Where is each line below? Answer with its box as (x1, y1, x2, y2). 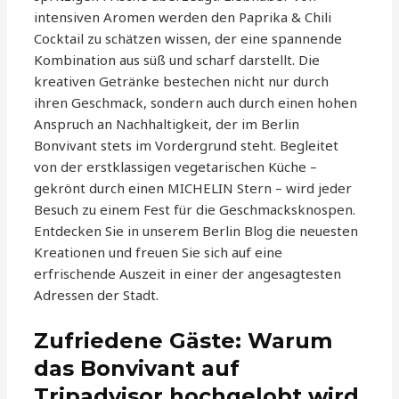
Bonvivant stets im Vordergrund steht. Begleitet (34, 136, 339, 155)
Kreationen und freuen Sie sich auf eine (34, 243, 283, 262)
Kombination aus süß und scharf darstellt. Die (34, 51, 321, 69)
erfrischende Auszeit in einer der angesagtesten (34, 265, 342, 283)
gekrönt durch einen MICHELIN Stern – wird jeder (34, 179, 353, 198)
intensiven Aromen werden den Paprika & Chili (34, 8, 332, 27)
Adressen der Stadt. (34, 286, 159, 305)
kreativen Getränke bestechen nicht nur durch (34, 72, 330, 91)
